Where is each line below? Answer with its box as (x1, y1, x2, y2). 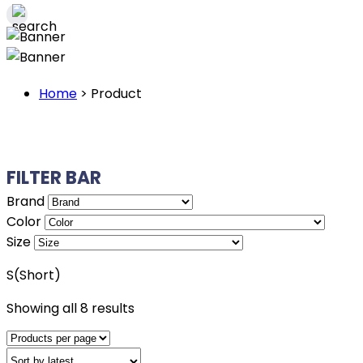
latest (134, 338, 171, 357)
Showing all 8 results (6, 298, 135, 318)
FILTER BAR (6, 164, 101, 190)
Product (91, 83, 142, 103)
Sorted (134, 297, 177, 317)
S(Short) (6, 265, 61, 284)
